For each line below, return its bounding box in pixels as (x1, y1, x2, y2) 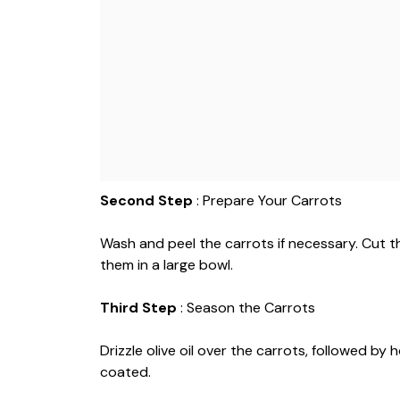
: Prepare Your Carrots (196, 191, 342, 210)
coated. (100, 362, 151, 381)
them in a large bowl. (100, 255, 233, 274)
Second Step (100, 191, 196, 210)
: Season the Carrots (180, 298, 315, 317)
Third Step (100, 298, 180, 317)
